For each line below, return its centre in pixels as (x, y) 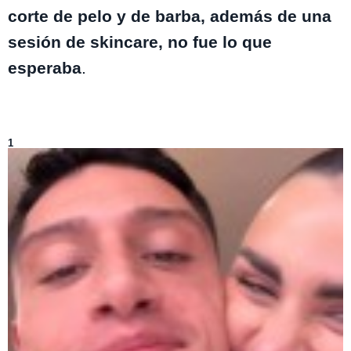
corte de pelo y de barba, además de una (170, 16)
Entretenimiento (119, 132)
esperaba (45, 67)
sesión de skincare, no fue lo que (140, 42)
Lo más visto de (46, 132)
